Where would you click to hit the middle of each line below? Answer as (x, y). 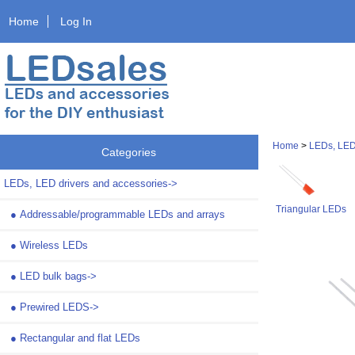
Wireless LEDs (54, 245)
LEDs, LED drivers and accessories (86, 183)
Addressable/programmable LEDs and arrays (122, 214)
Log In (76, 21)
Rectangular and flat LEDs (80, 338)
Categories (129, 152)
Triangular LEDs (311, 208)
